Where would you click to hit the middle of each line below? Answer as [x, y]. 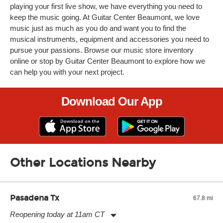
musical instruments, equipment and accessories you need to [110, 39]
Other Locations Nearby [83, 163]
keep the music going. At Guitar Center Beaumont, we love [105, 17]
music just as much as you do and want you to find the [98, 28]
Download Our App [111, 101]
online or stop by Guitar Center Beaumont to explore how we [108, 61]
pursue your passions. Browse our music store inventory [102, 50]
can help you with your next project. [67, 72]
